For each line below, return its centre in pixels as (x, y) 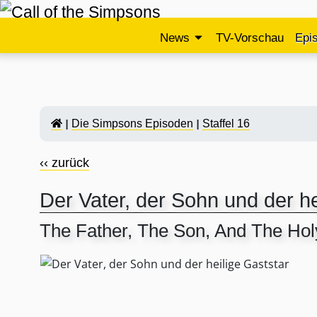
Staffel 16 (226, 123)
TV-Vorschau (249, 38)
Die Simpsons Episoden (132, 123)
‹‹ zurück (64, 163)
